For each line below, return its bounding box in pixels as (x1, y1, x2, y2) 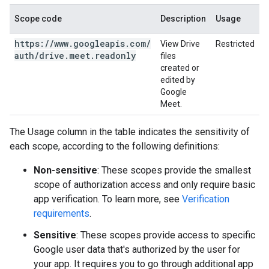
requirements (34, 208, 89, 219)
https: (14, 38, 44, 49)
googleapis (73, 38, 125, 49)
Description (160, 14, 206, 23)
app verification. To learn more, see (34, 193, 182, 205)
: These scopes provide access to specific (76, 229, 255, 241)
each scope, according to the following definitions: (10, 141, 220, 152)
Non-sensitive (34, 165, 97, 176)
